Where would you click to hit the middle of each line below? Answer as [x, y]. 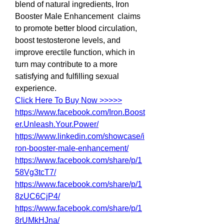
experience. [36, 88]
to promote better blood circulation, [76, 28]
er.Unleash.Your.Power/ [57, 124]
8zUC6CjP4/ [37, 196]
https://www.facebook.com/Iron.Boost [80, 112]
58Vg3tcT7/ [35, 172]
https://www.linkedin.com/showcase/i [80, 136]
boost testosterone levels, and [68, 40]
